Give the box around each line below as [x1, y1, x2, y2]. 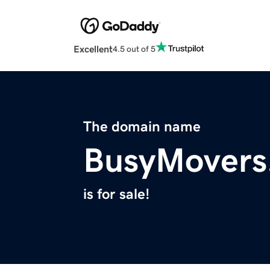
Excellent [74, 44, 113, 54]
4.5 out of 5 [113, 44, 155, 53]
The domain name [83, 119, 201, 134]
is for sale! [83, 187, 149, 202]
